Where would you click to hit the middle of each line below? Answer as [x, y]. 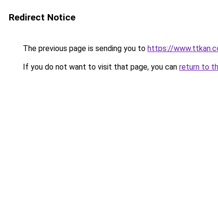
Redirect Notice [42, 17]
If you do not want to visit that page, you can [100, 67]
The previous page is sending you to [84, 48]
